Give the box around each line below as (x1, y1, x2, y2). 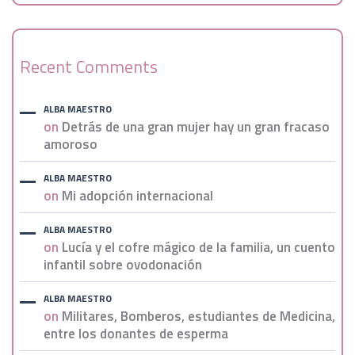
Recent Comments (20, 53, 158, 81)
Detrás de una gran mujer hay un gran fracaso (62, 116, 330, 138)
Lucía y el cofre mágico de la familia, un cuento (62, 237, 335, 258)
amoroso (44, 134, 97, 155)
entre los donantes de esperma (44, 323, 228, 345)
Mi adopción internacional (62, 185, 213, 207)
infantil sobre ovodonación (44, 254, 202, 276)
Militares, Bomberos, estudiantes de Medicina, (62, 306, 335, 327)
